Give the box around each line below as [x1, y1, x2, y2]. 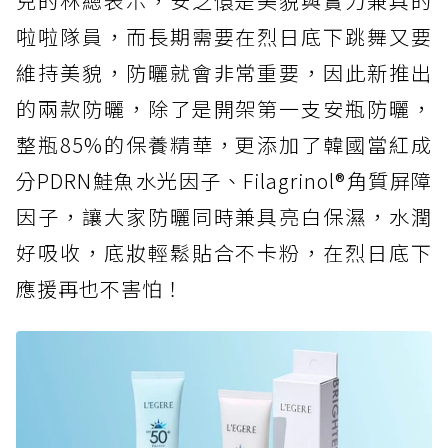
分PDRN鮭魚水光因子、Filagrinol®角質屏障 [16, 166, 432, 196]
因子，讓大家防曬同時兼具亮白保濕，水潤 [16, 202, 432, 232]
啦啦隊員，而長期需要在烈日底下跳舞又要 [16, 22, 432, 52]
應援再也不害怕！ [16, 274, 184, 304]
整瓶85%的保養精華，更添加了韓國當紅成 [16, 130, 432, 160]
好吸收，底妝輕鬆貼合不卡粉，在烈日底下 [16, 238, 432, 268]
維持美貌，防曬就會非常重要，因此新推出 [16, 58, 432, 88]
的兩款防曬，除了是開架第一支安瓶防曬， [16, 94, 432, 124]
